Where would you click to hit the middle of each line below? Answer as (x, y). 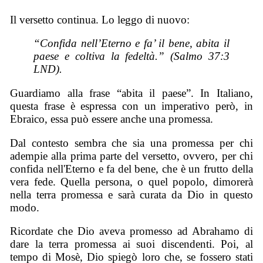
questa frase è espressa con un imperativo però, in (131, 106)
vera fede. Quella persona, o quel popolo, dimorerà (131, 181)
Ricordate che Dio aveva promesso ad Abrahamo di (131, 231)
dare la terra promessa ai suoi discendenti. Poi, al (131, 244)
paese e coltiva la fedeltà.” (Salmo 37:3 (131, 56)
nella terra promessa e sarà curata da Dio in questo (131, 194)
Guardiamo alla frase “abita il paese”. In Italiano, (131, 93)
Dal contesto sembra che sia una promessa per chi (131, 143)
